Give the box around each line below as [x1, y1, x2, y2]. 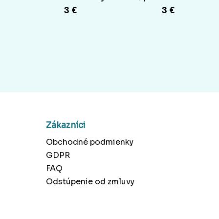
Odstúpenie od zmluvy [45, 176, 134, 187]
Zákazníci [45, 120, 86, 131]
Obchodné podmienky [45, 136, 133, 147]
